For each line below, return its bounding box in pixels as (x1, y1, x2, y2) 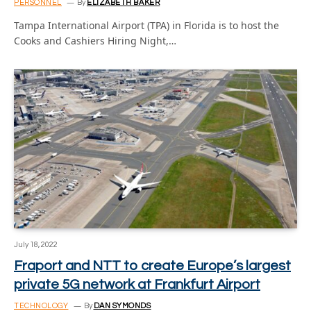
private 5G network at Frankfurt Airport (14, 278, 260, 292)
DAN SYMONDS (93, 302, 151, 310)
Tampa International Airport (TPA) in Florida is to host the (14, 18, 279, 32)
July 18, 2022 (14, 241, 58, 249)
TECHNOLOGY (14, 302, 69, 310)
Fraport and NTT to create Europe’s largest (14, 259, 291, 273)
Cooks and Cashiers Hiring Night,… (14, 33, 176, 47)
